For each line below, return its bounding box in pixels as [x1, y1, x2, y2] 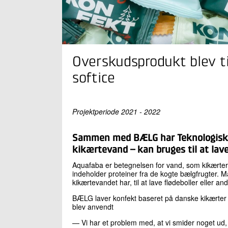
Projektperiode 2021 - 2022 [72, 106, 160, 117]
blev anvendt [72, 201, 113, 212]
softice [72, 71, 116, 86]
